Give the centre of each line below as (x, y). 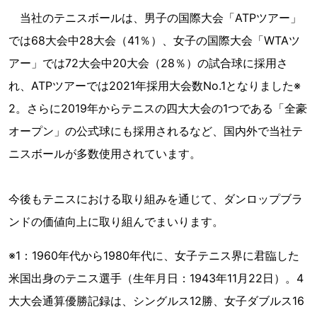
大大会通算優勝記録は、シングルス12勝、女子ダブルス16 (156, 301)
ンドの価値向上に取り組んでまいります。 (116, 221)
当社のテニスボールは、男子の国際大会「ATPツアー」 (155, 18)
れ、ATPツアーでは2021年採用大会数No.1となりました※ (155, 86)
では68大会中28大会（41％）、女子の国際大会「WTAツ (154, 40)
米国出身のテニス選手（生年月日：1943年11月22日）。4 (156, 278)
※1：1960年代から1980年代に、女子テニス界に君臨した (154, 255)
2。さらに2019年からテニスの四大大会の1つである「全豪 (158, 108)
